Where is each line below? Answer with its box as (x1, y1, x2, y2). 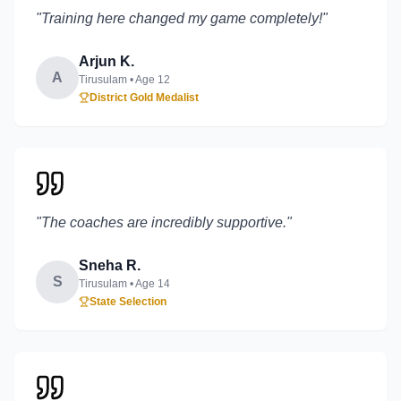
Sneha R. (79, 258, 141, 273)
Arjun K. (79, 54, 134, 69)
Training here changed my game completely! (41, 11, 322, 26)
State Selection (90, 295, 166, 308)
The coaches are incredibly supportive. (41, 215, 286, 230)
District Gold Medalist (90, 91, 199, 104)
